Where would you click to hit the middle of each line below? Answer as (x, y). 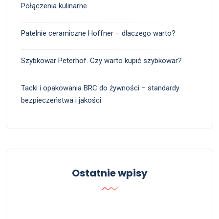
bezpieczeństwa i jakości (61, 100)
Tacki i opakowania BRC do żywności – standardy (100, 88)
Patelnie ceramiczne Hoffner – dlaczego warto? (98, 33)
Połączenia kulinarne (54, 6)
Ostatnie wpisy (109, 173)
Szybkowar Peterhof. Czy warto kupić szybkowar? (101, 60)
